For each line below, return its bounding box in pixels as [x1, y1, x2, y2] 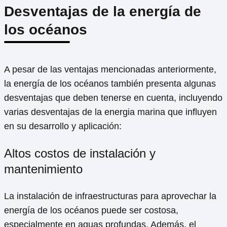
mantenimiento [4, 162, 83, 176]
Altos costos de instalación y [4, 146, 156, 161]
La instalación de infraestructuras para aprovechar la [4, 191, 216, 202]
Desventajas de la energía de [4, 4, 201, 20]
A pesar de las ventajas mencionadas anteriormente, [4, 64, 216, 75]
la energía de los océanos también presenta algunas [4, 79, 216, 89]
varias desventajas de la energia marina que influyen [4, 107, 217, 118]
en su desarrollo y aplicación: [4, 121, 122, 132]
